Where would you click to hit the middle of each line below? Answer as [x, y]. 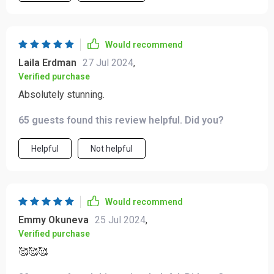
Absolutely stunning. [61, 94]
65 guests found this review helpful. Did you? [121, 120]
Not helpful [112, 149]
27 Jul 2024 [108, 63]
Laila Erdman [47, 63]
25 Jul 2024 [120, 220]
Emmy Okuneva [54, 220]
